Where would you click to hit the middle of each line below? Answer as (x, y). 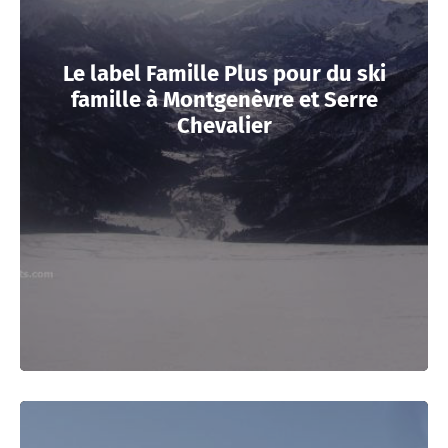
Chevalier (224, 125)
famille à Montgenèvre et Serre (224, 99)
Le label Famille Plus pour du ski (224, 73)
